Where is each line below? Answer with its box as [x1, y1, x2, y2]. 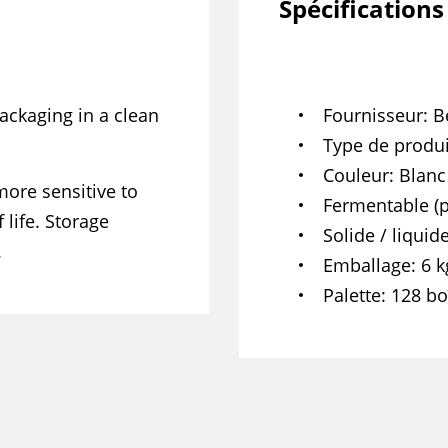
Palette [323, 282, 381, 307]
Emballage [323, 252, 411, 277]
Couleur [323, 162, 389, 187]
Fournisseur [323, 102, 423, 127]
